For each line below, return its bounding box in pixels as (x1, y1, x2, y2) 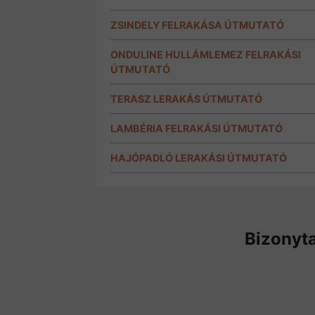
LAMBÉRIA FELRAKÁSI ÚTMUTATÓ (110, 122, 283, 135)
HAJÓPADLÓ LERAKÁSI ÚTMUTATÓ (110, 152, 287, 165)
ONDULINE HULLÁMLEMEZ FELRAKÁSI (110, 49, 301, 61)
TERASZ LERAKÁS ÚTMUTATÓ (110, 93, 262, 105)
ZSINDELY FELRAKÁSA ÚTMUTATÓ (110, 19, 284, 32)
